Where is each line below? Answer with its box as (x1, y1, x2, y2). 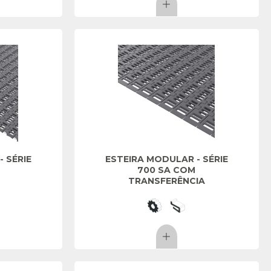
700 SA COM (137, 165, 196, 175)
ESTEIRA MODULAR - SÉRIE (105, 154, 228, 165)
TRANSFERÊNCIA (128, 175, 205, 186)
